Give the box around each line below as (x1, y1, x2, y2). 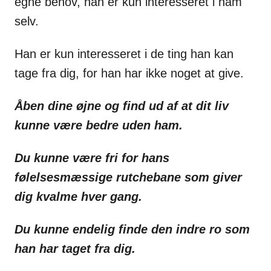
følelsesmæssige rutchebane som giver (15, 171, 242, 184)
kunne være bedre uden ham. (15, 119, 183, 132)
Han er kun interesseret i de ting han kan (15, 47, 233, 61)
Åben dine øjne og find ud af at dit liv (15, 99, 229, 113)
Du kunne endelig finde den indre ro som (15, 223, 250, 237)
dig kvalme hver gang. (15, 190, 142, 204)
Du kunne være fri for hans (15, 151, 169, 165)
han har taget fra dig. (15, 242, 135, 256)
